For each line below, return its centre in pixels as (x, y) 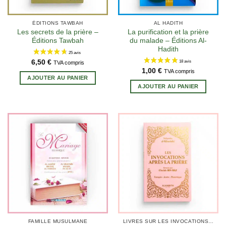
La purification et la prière (168, 32)
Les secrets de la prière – (58, 32)
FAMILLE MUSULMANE (58, 221)
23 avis (123, 64)
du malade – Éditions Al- (168, 41)
